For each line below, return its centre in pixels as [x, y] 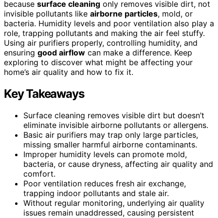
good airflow [61, 52]
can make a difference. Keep [139, 52]
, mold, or [175, 13]
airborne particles [124, 13]
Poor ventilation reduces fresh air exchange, [105, 183]
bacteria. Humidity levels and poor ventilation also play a [109, 23]
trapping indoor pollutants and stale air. [96, 193]
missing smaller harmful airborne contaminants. [110, 144]
